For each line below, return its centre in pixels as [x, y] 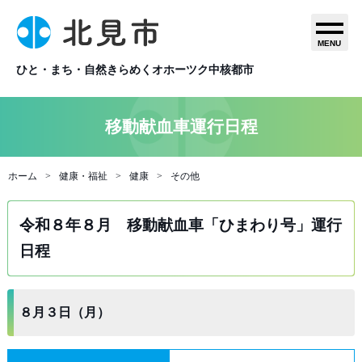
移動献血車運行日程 [181, 126]
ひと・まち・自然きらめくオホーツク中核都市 [135, 69]
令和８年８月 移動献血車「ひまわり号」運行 [180, 225]
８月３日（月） [64, 312]
